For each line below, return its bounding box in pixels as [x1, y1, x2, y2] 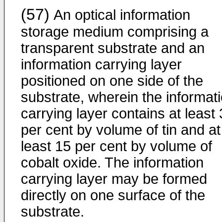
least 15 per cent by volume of [21, 138, 212, 154]
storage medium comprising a [21, 24, 209, 40]
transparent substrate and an [21, 40, 205, 56]
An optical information [50, 7, 190, 23]
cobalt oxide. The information [21, 155, 204, 170]
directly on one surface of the [21, 187, 205, 203]
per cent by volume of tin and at [21, 122, 221, 138]
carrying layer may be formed [21, 171, 207, 187]
